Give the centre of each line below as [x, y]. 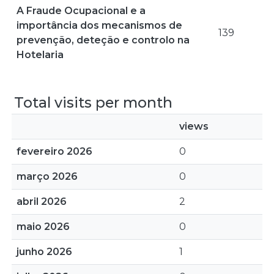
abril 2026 [42, 202]
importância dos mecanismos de [99, 25]
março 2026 [47, 176]
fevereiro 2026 [54, 151]
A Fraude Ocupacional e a [81, 11]
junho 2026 [44, 252]
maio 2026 [43, 227]
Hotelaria [40, 55]
